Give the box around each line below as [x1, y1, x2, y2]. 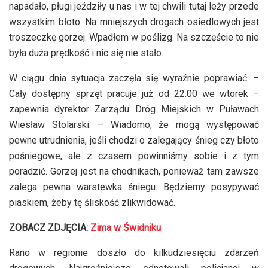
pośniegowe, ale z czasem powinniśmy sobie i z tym [9, 150, 259, 162]
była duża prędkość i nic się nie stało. [9, 47, 163, 59]
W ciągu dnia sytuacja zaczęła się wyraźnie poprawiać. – [9, 72, 259, 84]
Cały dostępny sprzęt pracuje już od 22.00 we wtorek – [9, 87, 259, 99]
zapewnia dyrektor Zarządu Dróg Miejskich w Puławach [9, 103, 259, 115]
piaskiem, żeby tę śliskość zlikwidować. [9, 196, 175, 208]
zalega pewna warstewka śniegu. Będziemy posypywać [9, 181, 259, 193]
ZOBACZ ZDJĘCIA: [9, 221, 90, 233]
